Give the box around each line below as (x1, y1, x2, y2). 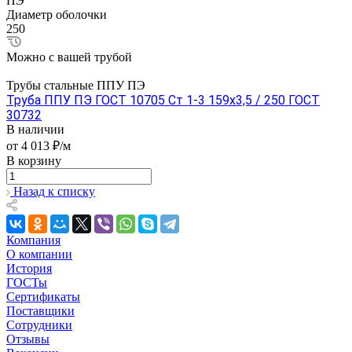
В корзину (6, 154, 61, 168)
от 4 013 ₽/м (6, 139, 71, 153)
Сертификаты (6, 290, 80, 304)
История (6, 262, 52, 276)
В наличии (6, 123, 64, 137)
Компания (6, 233, 60, 247)
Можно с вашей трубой (6, 50, 132, 64)
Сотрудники (6, 318, 72, 332)
